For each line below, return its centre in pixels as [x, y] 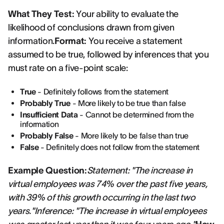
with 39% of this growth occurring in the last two [102, 197]
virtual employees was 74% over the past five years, [108, 184]
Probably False [47, 135]
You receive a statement [134, 41]
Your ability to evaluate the [126, 14]
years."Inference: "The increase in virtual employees [107, 211]
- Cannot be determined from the [136, 114]
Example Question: [47, 170]
